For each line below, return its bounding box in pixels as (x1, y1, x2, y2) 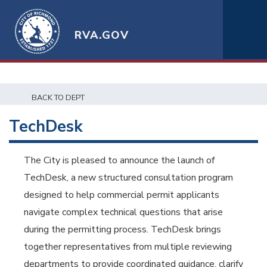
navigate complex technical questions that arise (24, 206, 223, 219)
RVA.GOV (74, 28, 129, 42)
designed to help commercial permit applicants (24, 188, 219, 201)
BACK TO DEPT (32, 92, 85, 103)
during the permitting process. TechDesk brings (24, 223, 221, 236)
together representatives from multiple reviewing (24, 240, 232, 253)
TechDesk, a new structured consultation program (24, 171, 233, 184)
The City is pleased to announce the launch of (24, 154, 215, 167)
